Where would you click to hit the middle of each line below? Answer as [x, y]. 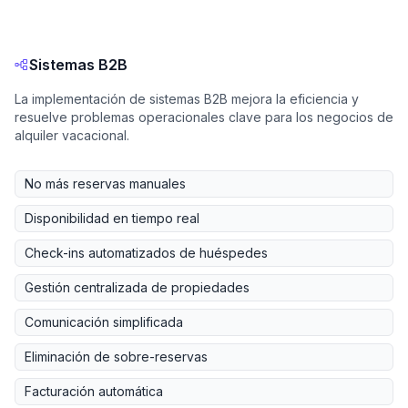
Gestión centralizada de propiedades [137, 288]
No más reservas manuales [105, 184]
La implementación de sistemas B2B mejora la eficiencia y [187, 99]
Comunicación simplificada [104, 322]
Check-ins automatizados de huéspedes [146, 253]
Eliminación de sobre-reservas [116, 357]
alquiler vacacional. [72, 136]
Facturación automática [94, 392]
